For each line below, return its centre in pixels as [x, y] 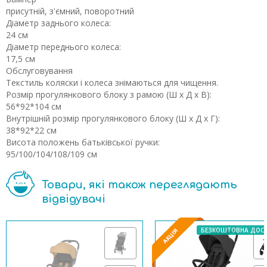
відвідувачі [74, 199]
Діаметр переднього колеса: [63, 47]
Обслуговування [39, 71]
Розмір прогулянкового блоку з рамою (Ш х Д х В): [109, 94]
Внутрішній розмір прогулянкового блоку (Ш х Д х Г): [113, 118]
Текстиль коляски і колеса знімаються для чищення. [112, 83]
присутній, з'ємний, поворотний [70, 11]
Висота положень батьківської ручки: [83, 142]
